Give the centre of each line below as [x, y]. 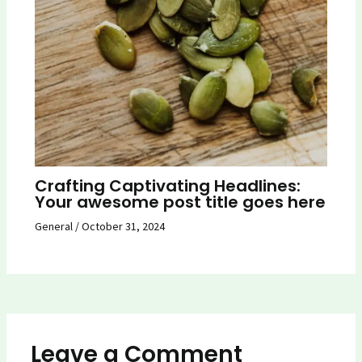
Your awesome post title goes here [180, 202]
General [53, 226]
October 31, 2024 [123, 226]
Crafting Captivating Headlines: [167, 185]
